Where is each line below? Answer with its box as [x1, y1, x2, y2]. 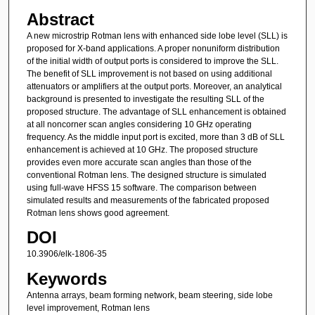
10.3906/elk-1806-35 [26, 249, 107, 259]
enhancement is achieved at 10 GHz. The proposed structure [26, 144, 258, 155]
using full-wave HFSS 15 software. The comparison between [26, 182, 257, 193]
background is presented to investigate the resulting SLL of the [26, 94, 264, 104]
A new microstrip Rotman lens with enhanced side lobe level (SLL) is [26, 30, 288, 41]
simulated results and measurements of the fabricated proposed [26, 195, 269, 205]
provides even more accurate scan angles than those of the [26, 157, 252, 167]
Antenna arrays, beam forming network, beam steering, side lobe [26, 290, 273, 300]
